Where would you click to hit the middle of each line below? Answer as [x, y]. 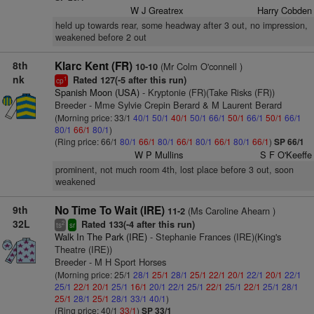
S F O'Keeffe [286, 155]
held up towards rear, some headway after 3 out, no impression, [181, 25]
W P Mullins [159, 155]
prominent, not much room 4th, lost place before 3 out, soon [174, 170]
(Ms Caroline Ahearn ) [230, 211]
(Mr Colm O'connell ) [200, 66]
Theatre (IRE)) [83, 249]
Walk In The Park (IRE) [101, 237]
